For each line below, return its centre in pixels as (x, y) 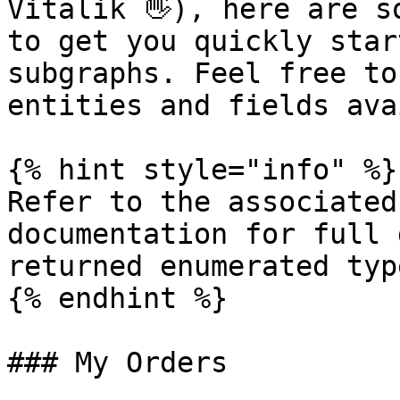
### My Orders (117, 362)
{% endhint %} (117, 298)
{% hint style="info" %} (202, 170)
